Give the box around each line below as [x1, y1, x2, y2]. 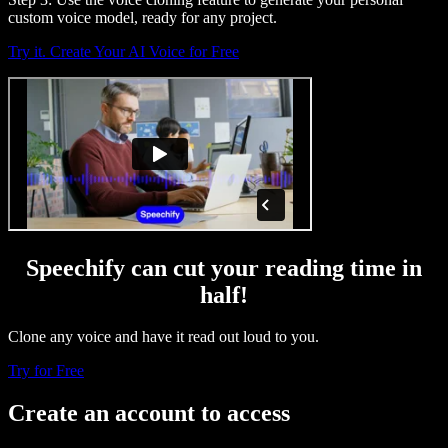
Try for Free [8, 362, 84, 380]
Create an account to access [8, 400, 290, 427]
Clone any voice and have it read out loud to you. [8, 328, 319, 346]
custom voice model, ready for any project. [8, 8, 277, 26]
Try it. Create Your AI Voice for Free [8, 42, 239, 60]
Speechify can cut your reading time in [26, 254, 422, 281]
